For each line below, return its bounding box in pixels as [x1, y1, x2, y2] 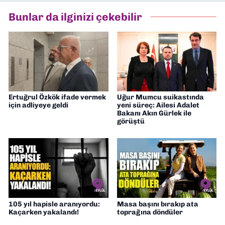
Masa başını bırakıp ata [117, 199, 198, 208]
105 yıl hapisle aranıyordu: [9, 199, 100, 208]
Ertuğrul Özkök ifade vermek [9, 92, 106, 101]
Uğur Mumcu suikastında [117, 92, 204, 101]
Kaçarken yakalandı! [9, 207, 79, 216]
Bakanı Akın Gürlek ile [117, 108, 191, 118]
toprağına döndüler [117, 207, 183, 216]
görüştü [117, 117, 145, 126]
